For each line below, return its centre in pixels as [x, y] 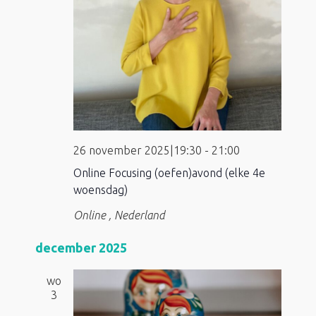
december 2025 [81, 247]
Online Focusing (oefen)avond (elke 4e [169, 172]
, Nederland [136, 215]
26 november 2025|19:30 [137, 150]
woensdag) [100, 189]
